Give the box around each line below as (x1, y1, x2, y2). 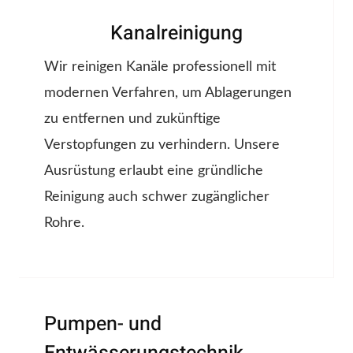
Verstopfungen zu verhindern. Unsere (44, 138, 280, 153)
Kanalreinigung (110, 19, 243, 49)
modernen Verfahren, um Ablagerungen (44, 86, 292, 101)
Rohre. (44, 216, 84, 231)
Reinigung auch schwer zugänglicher (44, 190, 269, 205)
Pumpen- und (44, 310, 162, 340)
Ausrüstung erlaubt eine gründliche (44, 164, 263, 179)
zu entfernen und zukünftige (44, 112, 221, 127)
